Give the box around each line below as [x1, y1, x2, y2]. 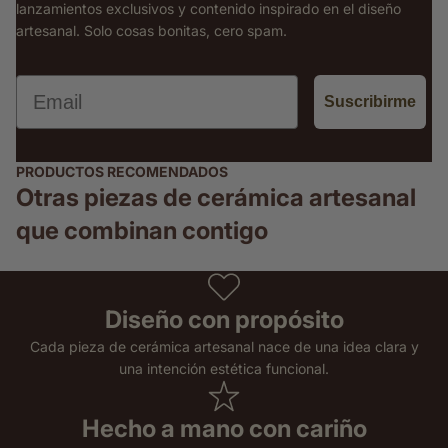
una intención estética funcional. [119, 359, 329, 377]
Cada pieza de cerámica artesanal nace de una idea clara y [29, 337, 419, 355]
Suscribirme [324, 93, 416, 111]
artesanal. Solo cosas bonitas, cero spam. [16, 21, 287, 39]
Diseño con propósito [104, 304, 344, 334]
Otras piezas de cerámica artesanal [16, 182, 416, 212]
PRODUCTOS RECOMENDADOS [16, 162, 228, 180]
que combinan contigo [16, 215, 268, 245]
